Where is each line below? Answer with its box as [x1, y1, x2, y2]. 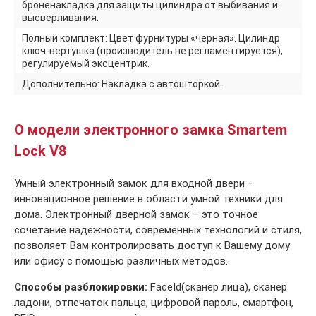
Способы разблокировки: [14, 280, 147, 293]
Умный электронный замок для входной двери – [14, 177, 254, 190]
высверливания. [22, 12, 99, 24]
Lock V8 [14, 142, 66, 160]
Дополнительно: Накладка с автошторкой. [22, 78, 222, 90]
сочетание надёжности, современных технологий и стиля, [14, 224, 302, 237]
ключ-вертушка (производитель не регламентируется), [22, 45, 283, 57]
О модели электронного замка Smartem [14, 121, 287, 139]
